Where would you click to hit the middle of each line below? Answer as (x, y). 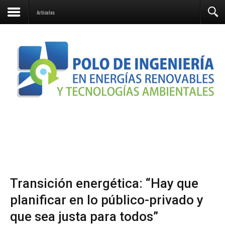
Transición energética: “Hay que (104, 183)
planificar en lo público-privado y (107, 200)
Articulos (46, 12)
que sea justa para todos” (84, 216)
